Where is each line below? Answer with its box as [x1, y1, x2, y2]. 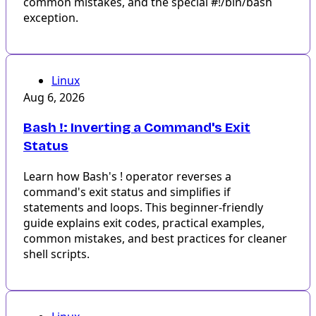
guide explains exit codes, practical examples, [23, 215, 265, 231]
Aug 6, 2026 [23, 90, 85, 106]
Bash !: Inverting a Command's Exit [23, 119, 250, 136]
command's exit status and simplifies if [23, 184, 231, 200]
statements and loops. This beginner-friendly [23, 200, 263, 216]
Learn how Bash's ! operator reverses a [23, 169, 231, 185]
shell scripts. [23, 246, 90, 262]
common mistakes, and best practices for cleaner [23, 231, 287, 247]
